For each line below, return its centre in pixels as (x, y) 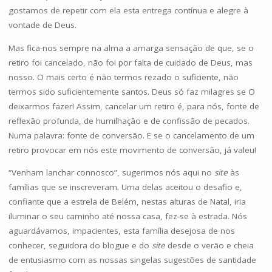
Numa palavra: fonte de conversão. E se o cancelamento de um (131, 135)
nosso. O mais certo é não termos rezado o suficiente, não (123, 77)
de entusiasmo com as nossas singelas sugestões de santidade (132, 260)
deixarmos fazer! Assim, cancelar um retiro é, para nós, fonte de (134, 106)
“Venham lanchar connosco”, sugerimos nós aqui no (110, 173)
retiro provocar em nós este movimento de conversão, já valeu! (132, 150)
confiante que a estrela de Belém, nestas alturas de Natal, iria (127, 202)
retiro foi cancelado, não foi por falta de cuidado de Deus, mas (130, 62)
